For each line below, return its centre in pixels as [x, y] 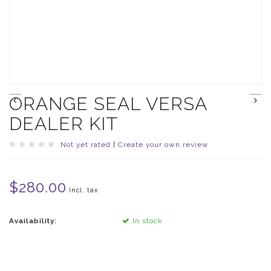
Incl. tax [83, 190]
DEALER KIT [64, 124]
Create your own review [163, 145]
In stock [146, 221]
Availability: [33, 221]
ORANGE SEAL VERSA [108, 104]
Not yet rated [86, 145]
